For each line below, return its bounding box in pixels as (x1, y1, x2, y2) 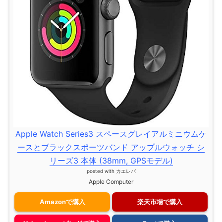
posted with (86, 168, 116, 174)
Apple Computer (89, 178, 133, 186)
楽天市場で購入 (137, 197, 182, 206)
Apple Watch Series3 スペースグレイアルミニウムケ (15, 129, 207, 139)
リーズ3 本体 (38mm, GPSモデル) (49, 156, 173, 166)
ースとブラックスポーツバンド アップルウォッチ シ (17, 142, 205, 153)
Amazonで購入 (39, 197, 85, 206)
